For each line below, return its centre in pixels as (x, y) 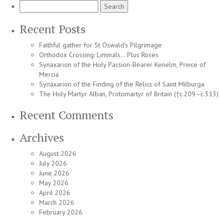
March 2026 (57, 202)
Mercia (49, 74)
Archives (42, 137)
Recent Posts (53, 29)
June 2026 (54, 173)
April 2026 (55, 193)
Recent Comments (66, 115)
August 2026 (58, 153)
